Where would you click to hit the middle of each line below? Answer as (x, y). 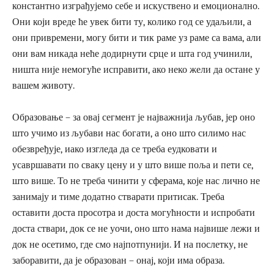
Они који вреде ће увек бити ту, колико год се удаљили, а (132, 22)
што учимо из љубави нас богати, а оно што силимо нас (129, 133)
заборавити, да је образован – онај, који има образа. (118, 260)
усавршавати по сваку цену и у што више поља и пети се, (133, 165)
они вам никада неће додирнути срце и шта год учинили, (132, 54)
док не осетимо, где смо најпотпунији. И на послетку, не (130, 244)
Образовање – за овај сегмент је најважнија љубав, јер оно (134, 117)
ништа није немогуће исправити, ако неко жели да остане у (136, 69)
